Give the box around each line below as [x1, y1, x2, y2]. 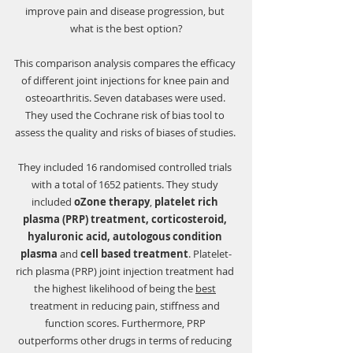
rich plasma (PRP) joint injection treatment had [16, 264, 236, 279]
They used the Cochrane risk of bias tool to [25, 108, 227, 123]
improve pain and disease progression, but [25, 4, 227, 19]
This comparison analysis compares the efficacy [14, 56, 238, 71]
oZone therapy [74, 195, 150, 210]
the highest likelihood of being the [34, 281, 195, 296]
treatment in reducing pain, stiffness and [30, 299, 222, 314]
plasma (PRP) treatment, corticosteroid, [23, 212, 229, 227]
